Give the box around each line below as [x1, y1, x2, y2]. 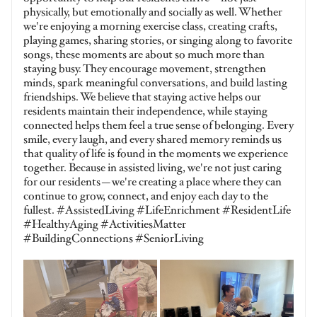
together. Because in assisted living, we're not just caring [23, 161, 282, 175]
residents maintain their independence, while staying [23, 104, 267, 119]
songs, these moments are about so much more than [23, 47, 265, 62]
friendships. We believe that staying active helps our [23, 90, 261, 105]
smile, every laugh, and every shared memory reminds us [23, 132, 282, 147]
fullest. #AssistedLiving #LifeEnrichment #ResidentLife [23, 203, 291, 218]
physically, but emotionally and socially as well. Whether [23, 5, 282, 20]
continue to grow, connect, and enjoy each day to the [23, 189, 268, 204]
